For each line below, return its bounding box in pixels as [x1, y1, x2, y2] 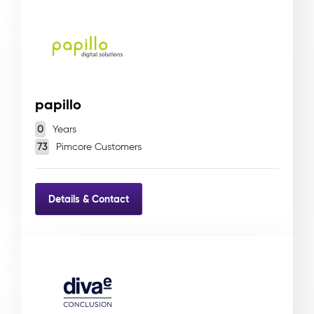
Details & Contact [48, 192, 129, 205]
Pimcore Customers [53, 141, 142, 153]
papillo [35, 95, 81, 114]
